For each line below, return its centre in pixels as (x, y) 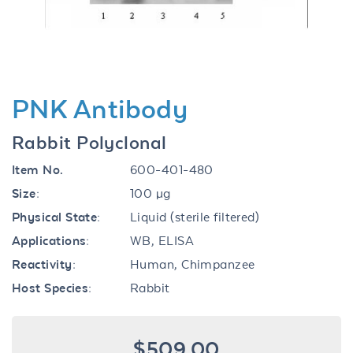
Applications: (51, 240)
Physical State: (56, 217)
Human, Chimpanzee (193, 264)
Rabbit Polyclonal (89, 142)
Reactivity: (44, 264)
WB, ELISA (162, 240)
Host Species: (52, 288)
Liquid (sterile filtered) (195, 217)
